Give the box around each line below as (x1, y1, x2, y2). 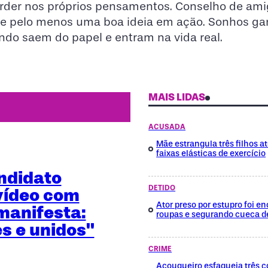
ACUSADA (148, 122, 186, 131)
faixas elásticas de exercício (156, 148, 266, 159)
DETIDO (148, 183, 176, 192)
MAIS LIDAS (148, 90, 206, 103)
